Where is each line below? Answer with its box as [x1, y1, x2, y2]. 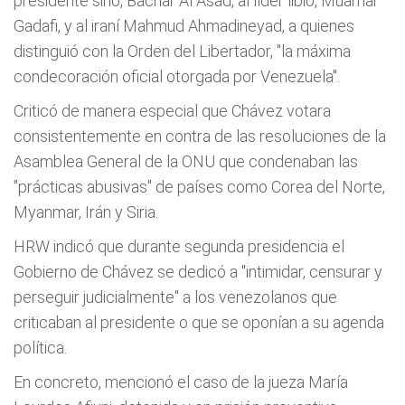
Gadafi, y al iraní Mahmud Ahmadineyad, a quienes [14, 16, 354, 35]
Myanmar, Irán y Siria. [14, 202, 158, 221]
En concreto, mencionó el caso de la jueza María [14, 372, 348, 391]
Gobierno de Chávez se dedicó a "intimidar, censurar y [14, 262, 382, 281]
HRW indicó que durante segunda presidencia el [14, 237, 344, 256]
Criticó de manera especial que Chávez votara [14, 101, 331, 120]
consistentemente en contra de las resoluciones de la [14, 127, 386, 146]
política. [14, 338, 67, 357]
